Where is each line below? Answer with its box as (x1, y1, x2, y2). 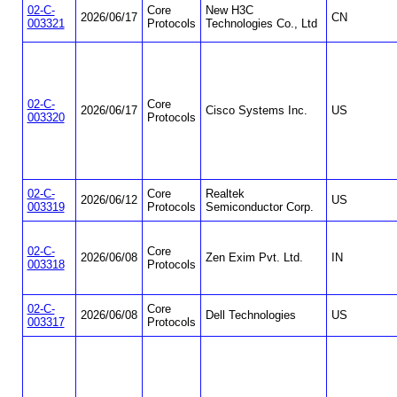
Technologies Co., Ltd (205, 17, 317, 31)
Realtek (205, 187, 245, 201)
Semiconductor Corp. (205, 200, 314, 214)
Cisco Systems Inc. (205, 104, 307, 118)
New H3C (205, 4, 253, 18)
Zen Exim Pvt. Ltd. (205, 251, 303, 265)
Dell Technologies (205, 308, 296, 323)
